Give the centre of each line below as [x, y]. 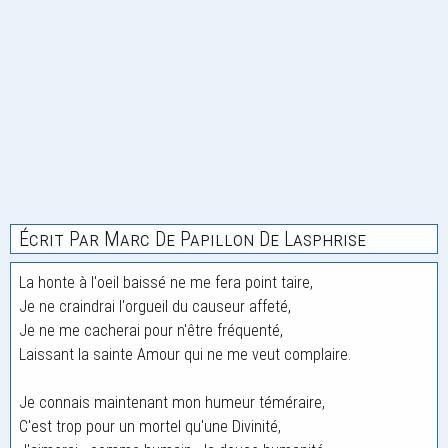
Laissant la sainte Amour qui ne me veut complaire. [185, 354]
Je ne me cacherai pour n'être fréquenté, [151, 330]
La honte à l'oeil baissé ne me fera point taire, [166, 282]
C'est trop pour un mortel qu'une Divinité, [150, 426]
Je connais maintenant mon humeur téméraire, [172, 402]
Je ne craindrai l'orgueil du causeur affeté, [155, 306]
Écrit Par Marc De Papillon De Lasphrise [192, 239]
